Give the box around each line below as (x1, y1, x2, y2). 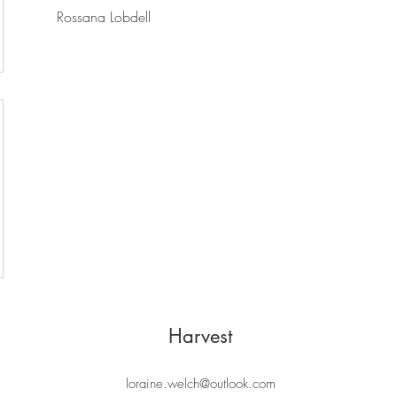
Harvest (167, 323, 232, 348)
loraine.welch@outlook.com (126, 375, 276, 393)
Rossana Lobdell (57, 7, 151, 27)
